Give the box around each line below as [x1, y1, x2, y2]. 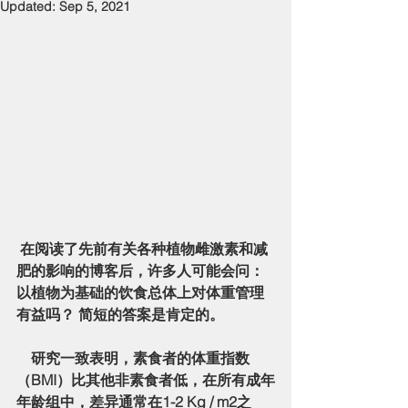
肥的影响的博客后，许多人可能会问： [16, 260, 264, 280]
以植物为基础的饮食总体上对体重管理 [16, 282, 264, 301]
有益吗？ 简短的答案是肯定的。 [16, 304, 224, 323]
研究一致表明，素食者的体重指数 [16, 348, 31, 367]
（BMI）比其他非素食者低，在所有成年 [16, 370, 275, 389]
